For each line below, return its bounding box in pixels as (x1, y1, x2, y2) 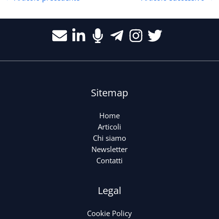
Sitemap (91, 86, 128, 100)
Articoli (98, 122, 121, 132)
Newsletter (91, 144, 128, 154)
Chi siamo (93, 133, 126, 143)
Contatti (96, 155, 123, 166)
